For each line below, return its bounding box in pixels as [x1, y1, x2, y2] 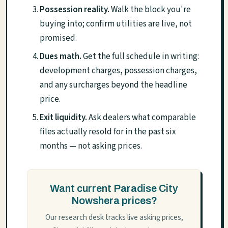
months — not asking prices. [40, 139, 142, 152]
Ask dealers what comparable [87, 111, 196, 124]
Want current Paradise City [50, 182, 178, 194]
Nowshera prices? [71, 194, 157, 206]
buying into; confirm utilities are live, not [40, 17, 192, 30]
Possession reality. [40, 3, 109, 16]
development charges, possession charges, [40, 64, 197, 77]
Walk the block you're [109, 3, 191, 16]
